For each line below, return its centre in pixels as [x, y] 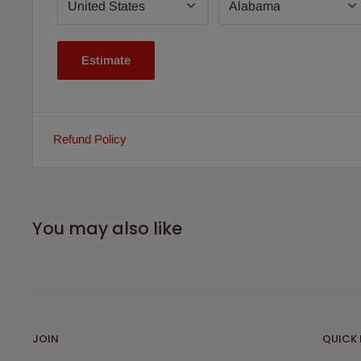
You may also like [107, 229]
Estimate [106, 60]
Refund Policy [90, 139]
